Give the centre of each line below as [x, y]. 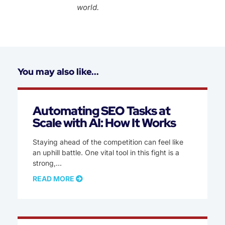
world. [88, 8]
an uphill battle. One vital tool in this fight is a [106, 153]
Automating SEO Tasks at [101, 111]
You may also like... [58, 72]
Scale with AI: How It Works [104, 123]
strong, [44, 163]
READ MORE [54, 179]
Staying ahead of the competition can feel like [108, 142]
